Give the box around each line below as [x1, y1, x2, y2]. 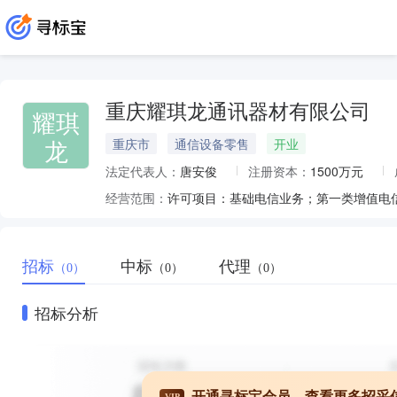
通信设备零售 [175, 135, 249, 152]
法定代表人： [105, 162, 180, 180]
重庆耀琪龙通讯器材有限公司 [105, 101, 370, 123]
